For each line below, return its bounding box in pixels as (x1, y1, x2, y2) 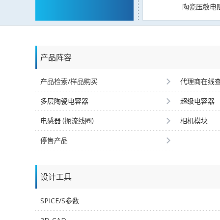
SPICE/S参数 (40, 196, 79, 205)
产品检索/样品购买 (40, 77, 98, 86)
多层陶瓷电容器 (40, 96, 88, 106)
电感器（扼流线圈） (40, 116, 95, 125)
